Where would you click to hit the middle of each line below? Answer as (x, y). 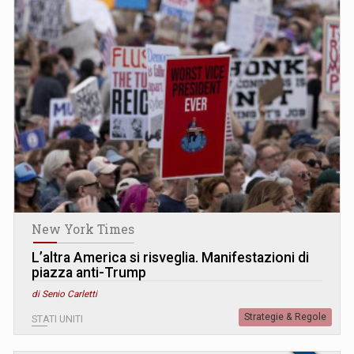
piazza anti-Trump (89, 272)
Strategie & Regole (285, 316)
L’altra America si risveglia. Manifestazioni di (170, 257)
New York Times (83, 229)
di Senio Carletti (64, 294)
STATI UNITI (57, 319)
